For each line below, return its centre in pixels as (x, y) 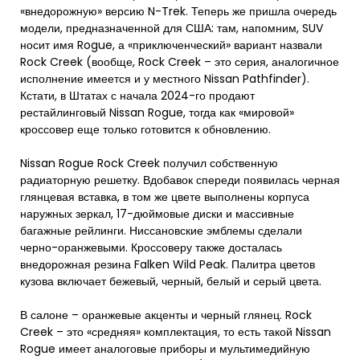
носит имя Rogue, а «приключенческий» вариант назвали (171, 45)
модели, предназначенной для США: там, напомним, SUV (172, 28)
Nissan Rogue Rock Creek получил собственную (149, 163)
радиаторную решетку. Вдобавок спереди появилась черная (180, 180)
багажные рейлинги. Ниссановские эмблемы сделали (161, 231)
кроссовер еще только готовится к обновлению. (145, 129)
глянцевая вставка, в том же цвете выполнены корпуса (165, 197)
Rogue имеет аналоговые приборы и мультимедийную (165, 349)
